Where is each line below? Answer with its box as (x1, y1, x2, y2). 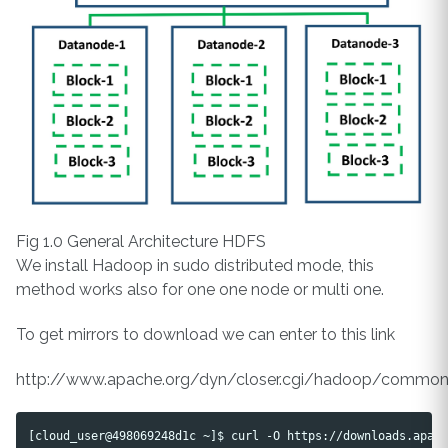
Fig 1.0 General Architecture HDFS (16, 232, 266, 252)
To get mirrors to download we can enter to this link (16, 324, 395, 344)
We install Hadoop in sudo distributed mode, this (16, 256, 374, 276)
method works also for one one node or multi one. (16, 280, 384, 300)
